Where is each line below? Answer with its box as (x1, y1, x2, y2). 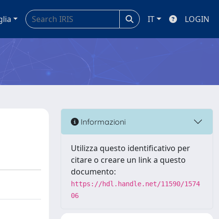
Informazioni (79, 116, 126, 127)
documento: (71, 166, 116, 177)
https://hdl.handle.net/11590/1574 (71, 180, 200, 188)
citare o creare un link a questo (71, 154, 186, 165)
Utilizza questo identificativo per (71, 143, 190, 153)
